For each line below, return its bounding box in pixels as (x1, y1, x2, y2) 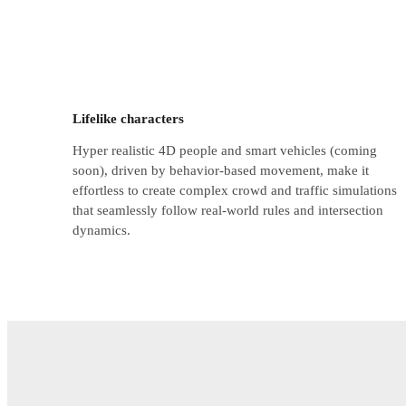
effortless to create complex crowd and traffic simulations (72, 183, 397, 198)
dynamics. (72, 223, 130, 238)
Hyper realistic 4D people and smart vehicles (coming (72, 143, 377, 159)
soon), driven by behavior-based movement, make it (72, 163, 369, 179)
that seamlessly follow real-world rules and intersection (72, 203, 383, 218)
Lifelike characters (72, 111, 184, 126)
